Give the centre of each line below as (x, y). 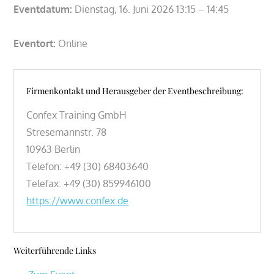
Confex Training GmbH (77, 115)
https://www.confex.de (78, 200)
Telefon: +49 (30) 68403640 (88, 166)
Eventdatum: (43, 9)
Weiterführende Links (55, 250)
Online (72, 43)
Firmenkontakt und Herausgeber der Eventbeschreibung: (135, 91)
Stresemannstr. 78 (67, 132)
